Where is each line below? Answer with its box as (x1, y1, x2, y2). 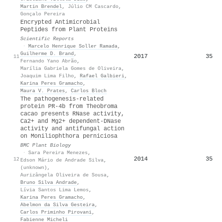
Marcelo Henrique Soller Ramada (28, 43, 117, 49)
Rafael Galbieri (80, 72, 124, 79)
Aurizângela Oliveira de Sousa (20, 171, 107, 178)
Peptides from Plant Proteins (20, 26, 117, 33)
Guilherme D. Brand (20, 50, 74, 56)
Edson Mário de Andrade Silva (20, 157, 104, 163)
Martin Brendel (20, 3, 62, 9)
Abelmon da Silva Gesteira (20, 201, 95, 208)
